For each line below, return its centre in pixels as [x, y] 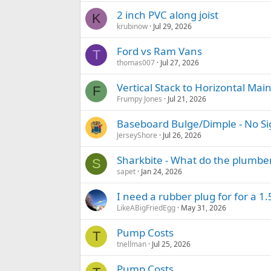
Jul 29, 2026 [172, 27]
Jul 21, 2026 [187, 99]
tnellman [132, 244]
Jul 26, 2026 [182, 135]
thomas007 [136, 63]
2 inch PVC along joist [168, 15]
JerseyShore [137, 135]
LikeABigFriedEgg [146, 208]
